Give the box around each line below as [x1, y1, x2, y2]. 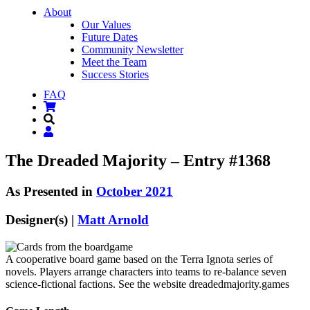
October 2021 [96, 184, 173, 199]
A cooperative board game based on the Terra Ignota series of [6, 253, 273, 265]
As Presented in [6, 184, 96, 199]
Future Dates [82, 31, 138, 43]
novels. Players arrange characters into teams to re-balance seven [6, 265, 286, 277]
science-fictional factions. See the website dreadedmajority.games [6, 277, 289, 290]
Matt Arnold [77, 212, 149, 228]
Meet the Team [82, 56, 147, 68]
